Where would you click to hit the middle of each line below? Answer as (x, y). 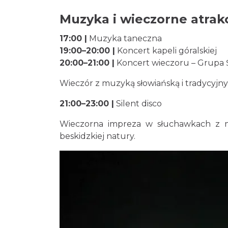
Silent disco (138, 104)
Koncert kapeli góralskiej (166, 51)
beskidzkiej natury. (97, 136)
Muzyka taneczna (124, 38)
